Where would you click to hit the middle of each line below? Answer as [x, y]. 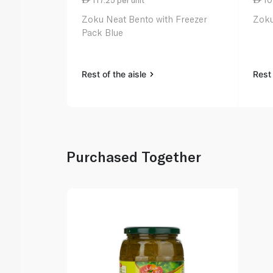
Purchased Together [134, 157]
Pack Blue [103, 33]
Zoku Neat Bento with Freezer [145, 19]
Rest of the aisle [115, 74]
